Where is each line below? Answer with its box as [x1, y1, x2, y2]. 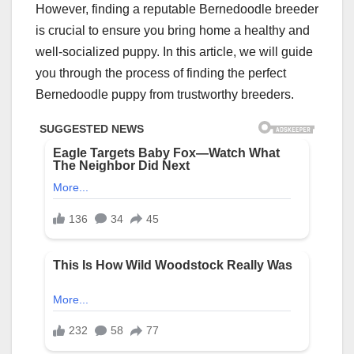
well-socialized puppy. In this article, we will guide [36, 44, 313, 58]
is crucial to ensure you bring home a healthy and [36, 23, 310, 37]
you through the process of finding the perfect [36, 66, 286, 80]
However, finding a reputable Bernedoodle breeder [36, 2, 318, 16]
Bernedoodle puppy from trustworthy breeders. [36, 87, 294, 101]
